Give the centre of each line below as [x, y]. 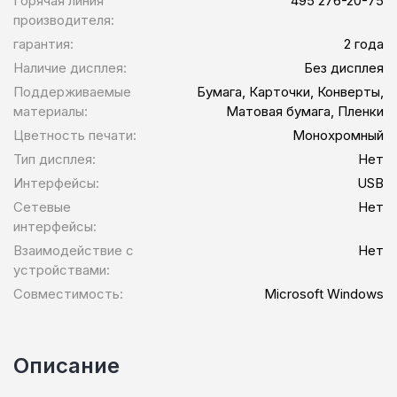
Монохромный [338, 135]
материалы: [51, 111]
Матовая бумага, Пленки [305, 111]
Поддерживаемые [72, 91]
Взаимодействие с [74, 250]
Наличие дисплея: [70, 67]
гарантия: [43, 43]
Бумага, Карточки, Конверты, [290, 91]
